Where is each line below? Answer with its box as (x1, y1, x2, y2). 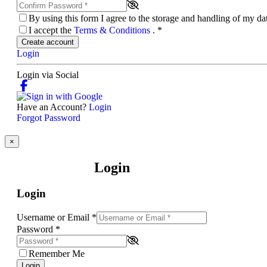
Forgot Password (17, 113, 80, 123)
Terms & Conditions (74, 25, 153, 36)
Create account (21, 38, 74, 47)
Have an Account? (17, 102, 89, 113)
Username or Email (17, 212, 92, 222)
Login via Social (17, 70, 79, 80)
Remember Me (29, 248, 85, 259)
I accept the (29, 25, 74, 36)
